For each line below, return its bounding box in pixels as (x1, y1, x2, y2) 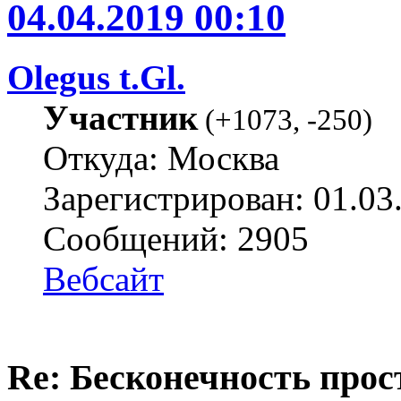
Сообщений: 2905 (43, 219, 309, 259)
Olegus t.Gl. (7, 58, 185, 98)
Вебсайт (43, 260, 164, 299)
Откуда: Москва (43, 139, 279, 178)
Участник (43, 98, 198, 138)
